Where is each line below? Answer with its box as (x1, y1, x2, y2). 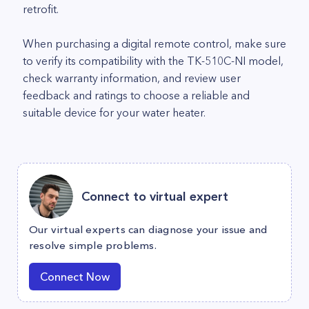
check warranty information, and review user (23, 71, 241, 85)
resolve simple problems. (29, 239, 157, 252)
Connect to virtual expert (81, 188, 228, 204)
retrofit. (23, 2, 59, 16)
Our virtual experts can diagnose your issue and (29, 223, 268, 236)
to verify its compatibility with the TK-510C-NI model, (23, 54, 283, 68)
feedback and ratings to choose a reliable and (23, 88, 250, 102)
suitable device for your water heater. (23, 106, 206, 119)
